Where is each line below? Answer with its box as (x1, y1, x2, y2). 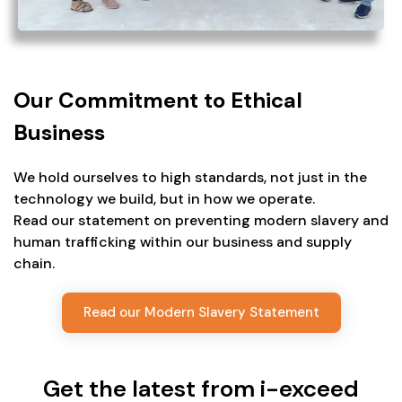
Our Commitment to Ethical (13, 85, 302, 114)
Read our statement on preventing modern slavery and (13, 210, 389, 230)
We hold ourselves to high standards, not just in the (13, 167, 367, 187)
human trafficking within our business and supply (13, 232, 352, 251)
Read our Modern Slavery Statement (83, 302, 319, 321)
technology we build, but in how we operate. (13, 188, 315, 208)
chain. (13, 253, 55, 273)
